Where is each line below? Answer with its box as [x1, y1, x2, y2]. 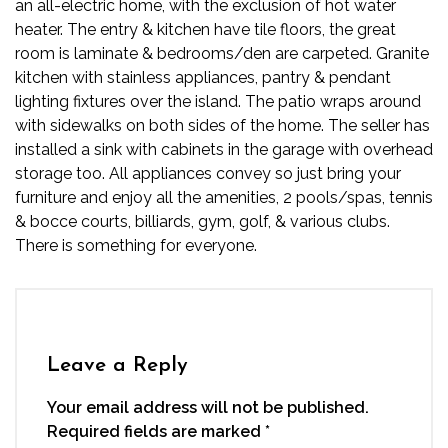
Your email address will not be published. [47, 398, 369, 417]
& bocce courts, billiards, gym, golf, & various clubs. [15, 212, 390, 231]
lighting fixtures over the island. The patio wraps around [15, 92, 421, 111]
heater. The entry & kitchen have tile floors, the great [15, 20, 396, 39]
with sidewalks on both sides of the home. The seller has [15, 116, 430, 135]
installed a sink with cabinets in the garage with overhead [15, 140, 433, 159]
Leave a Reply [47, 355, 188, 376]
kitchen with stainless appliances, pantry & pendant [15, 68, 391, 87]
